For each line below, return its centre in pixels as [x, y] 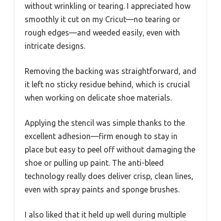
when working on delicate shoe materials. [98, 97]
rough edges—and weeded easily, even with [102, 32]
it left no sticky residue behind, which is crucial [107, 84]
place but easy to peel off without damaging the [110, 149]
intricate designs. [55, 46]
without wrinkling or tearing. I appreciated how [108, 6]
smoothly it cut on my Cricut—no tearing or [102, 19]
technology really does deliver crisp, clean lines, [109, 176]
